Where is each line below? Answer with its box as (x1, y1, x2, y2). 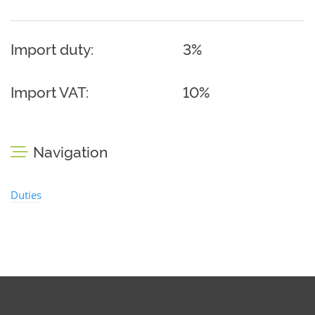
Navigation (33, 143, 108, 161)
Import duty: (11, 41, 94, 58)
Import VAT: (11, 84, 89, 101)
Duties (11, 188, 41, 202)
